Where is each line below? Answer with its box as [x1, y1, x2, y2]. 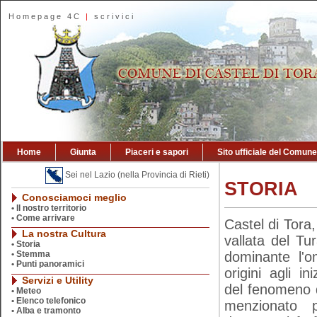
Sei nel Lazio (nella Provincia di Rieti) [63, 170, 209, 180]
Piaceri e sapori [125, 147, 188, 157]
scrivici [94, 12, 135, 21]
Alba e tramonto [16, 306, 81, 316]
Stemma [16, 249, 50, 259]
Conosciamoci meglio [22, 192, 127, 203]
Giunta [70, 147, 96, 157]
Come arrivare [16, 213, 75, 223]
